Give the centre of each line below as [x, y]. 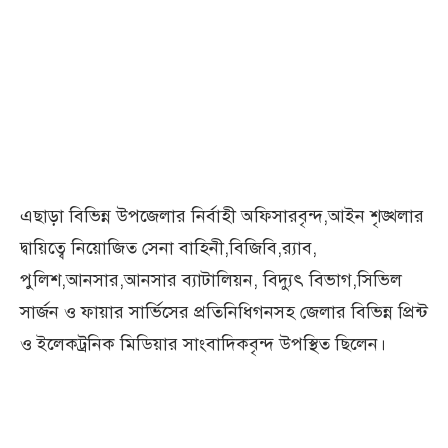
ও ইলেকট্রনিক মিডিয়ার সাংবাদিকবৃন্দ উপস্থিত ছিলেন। [203, 343]
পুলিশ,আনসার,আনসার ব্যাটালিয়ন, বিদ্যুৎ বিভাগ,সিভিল [211, 279]
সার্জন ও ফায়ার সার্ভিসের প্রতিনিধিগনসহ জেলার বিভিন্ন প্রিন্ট [224, 311]
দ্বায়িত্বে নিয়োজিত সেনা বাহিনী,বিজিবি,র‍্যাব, [168, 247]
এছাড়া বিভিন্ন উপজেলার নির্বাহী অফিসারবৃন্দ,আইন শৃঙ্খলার [222, 215]
